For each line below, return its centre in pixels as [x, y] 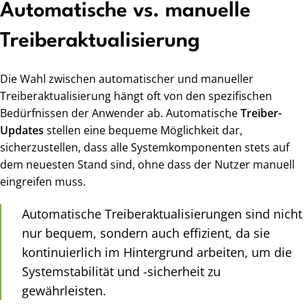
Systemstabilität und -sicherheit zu [121, 272]
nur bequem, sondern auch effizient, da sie [146, 233]
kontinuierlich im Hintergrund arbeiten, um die [157, 253]
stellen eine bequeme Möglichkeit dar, [143, 131]
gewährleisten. [64, 291]
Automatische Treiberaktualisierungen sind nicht [162, 214]
